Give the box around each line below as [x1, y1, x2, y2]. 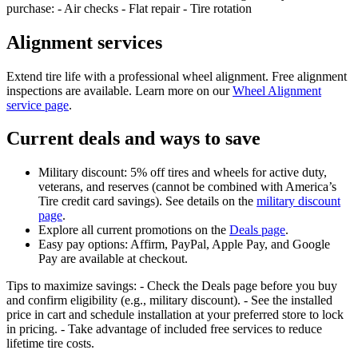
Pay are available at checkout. [38, 252, 188, 266]
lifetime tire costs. [6, 336, 94, 351]
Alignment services [6, 31, 162, 53]
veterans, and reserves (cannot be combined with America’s [38, 180, 336, 194]
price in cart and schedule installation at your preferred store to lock [6, 308, 344, 322]
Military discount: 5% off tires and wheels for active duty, [38, 165, 327, 180]
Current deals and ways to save [6, 128, 261, 149]
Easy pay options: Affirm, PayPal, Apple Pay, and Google [38, 237, 330, 252]
